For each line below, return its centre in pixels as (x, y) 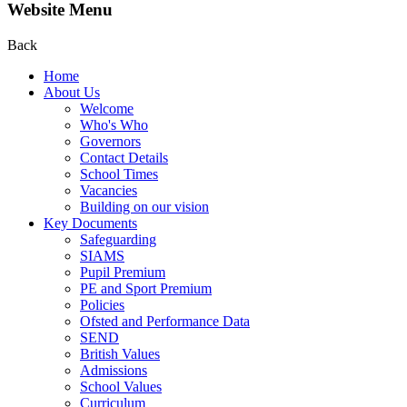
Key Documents (90, 223)
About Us (72, 92)
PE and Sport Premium (146, 288)
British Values (120, 353)
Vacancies (109, 190)
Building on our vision (144, 206)
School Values (121, 386)
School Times (119, 174)
